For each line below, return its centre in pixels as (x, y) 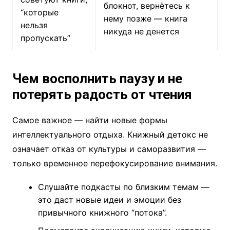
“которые (39, 13)
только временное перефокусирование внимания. (114, 164)
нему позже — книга (145, 19)
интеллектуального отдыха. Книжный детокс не (110, 135)
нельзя (34, 25)
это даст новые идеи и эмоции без (109, 200)
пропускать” (45, 38)
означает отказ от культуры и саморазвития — (109, 149)
